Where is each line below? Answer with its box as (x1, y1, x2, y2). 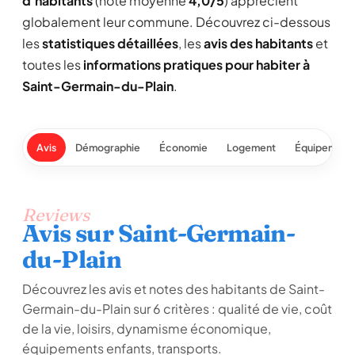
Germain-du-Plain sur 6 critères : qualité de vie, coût (22, 300, 332, 317)
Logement (227, 141, 276, 154)
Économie (159, 141, 208, 154)
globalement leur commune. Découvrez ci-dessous (22, 13, 330, 30)
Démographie (75, 141, 140, 154)
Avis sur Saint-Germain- (22, 219, 296, 248)
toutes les (22, 56, 83, 73)
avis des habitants (204, 35, 313, 52)
